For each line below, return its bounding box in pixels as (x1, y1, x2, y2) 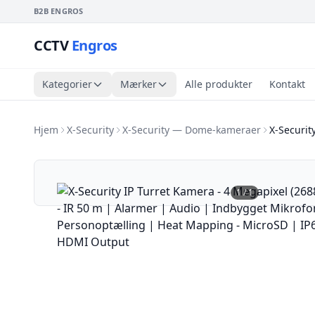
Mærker (120, 77, 157, 91)
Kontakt (269, 77, 305, 91)
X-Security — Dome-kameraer (122, 123, 261, 136)
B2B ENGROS (34, 6, 84, 16)
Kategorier (42, 77, 92, 91)
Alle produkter (185, 77, 252, 91)
